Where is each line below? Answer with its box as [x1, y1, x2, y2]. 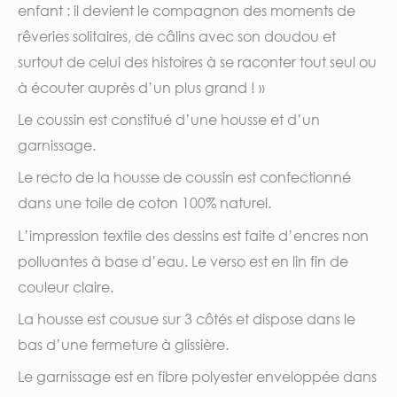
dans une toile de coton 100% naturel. [18, 193, 271, 213]
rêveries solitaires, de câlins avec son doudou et [18, 26, 336, 45]
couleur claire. [18, 276, 113, 296]
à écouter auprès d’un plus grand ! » [18, 77, 265, 97]
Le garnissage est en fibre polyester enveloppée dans [18, 367, 377, 386]
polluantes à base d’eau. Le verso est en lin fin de [18, 251, 348, 270]
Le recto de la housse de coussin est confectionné [18, 167, 351, 187]
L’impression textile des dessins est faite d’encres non [18, 225, 369, 245]
